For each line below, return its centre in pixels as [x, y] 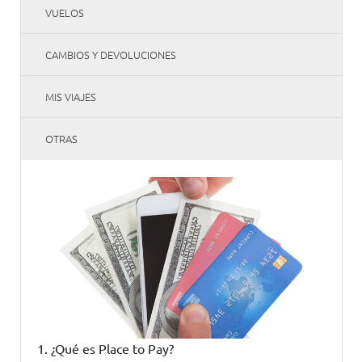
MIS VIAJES [70, 96]
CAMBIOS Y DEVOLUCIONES [110, 54]
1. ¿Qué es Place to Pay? [105, 348]
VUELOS [64, 12]
